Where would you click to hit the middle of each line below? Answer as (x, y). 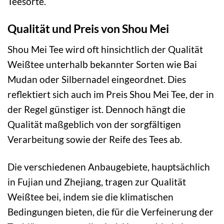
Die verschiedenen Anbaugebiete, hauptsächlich (109, 166)
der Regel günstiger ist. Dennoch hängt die (96, 109)
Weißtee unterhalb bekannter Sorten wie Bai (102, 64)
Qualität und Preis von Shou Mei (88, 29)
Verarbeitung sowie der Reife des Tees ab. (95, 139)
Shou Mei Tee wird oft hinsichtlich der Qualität (105, 49)
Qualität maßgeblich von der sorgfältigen (94, 124)
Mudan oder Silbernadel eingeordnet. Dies (97, 79)
